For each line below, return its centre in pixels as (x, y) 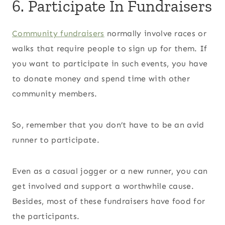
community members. (56, 93)
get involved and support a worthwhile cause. (103, 186)
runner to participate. (56, 140)
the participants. (47, 216)
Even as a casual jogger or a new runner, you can (110, 171)
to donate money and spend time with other (101, 78)
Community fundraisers (58, 33)
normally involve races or (155, 33)
